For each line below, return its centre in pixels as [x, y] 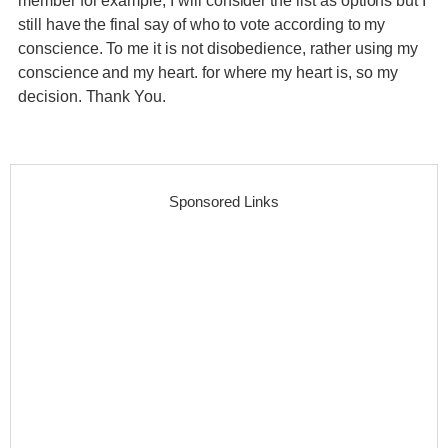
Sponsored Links [224, 201]
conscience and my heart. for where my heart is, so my [208, 72]
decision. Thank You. [92, 96]
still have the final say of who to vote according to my [202, 24]
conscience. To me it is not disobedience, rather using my [218, 48]
